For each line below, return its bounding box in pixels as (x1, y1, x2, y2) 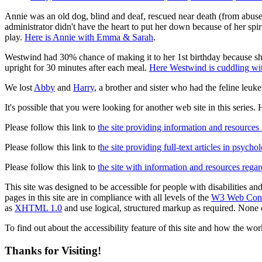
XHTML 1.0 (15, 203, 62, 213)
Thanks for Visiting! (5, 244, 101, 257)
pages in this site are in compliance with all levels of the (5, 192, 211, 203)
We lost (5, 82, 34, 93)
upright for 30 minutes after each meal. (5, 63, 149, 73)
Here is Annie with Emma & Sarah (25, 32, 153, 43)
